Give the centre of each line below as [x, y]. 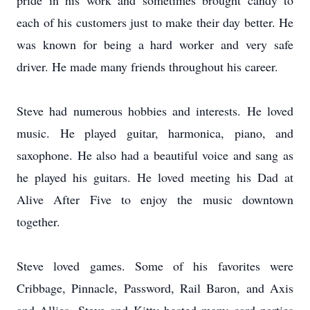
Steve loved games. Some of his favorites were [155, 266]
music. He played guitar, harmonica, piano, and [155, 133]
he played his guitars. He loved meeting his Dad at [155, 177]
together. [38, 221]
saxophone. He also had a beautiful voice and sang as [155, 155]
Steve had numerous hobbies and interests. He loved [155, 111]
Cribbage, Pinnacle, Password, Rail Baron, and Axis [155, 288]
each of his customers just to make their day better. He [155, 22]
